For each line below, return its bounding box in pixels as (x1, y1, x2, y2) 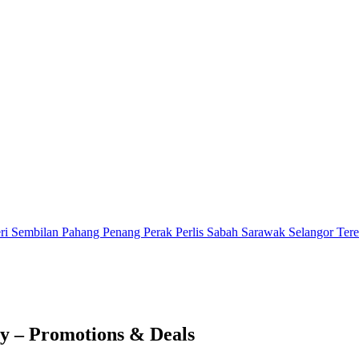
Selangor (288, 225, 337, 239)
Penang (103, 225, 143, 239)
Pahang (62, 225, 103, 239)
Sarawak (241, 225, 288, 239)
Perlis (175, 225, 207, 239)
